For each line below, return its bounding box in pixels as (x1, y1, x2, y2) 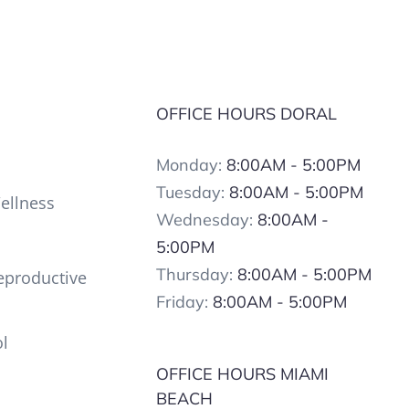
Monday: (155, 154, 226, 175)
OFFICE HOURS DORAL (155, 103, 337, 124)
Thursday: (155, 264, 237, 285)
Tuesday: (155, 182, 229, 203)
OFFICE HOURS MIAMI (155, 363, 329, 384)
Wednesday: (155, 209, 257, 230)
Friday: (155, 291, 213, 312)
